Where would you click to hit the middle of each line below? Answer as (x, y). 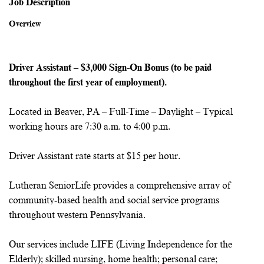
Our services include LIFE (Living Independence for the (121, 245)
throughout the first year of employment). (88, 82)
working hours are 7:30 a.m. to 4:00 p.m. (90, 127)
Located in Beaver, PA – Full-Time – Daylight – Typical (121, 112)
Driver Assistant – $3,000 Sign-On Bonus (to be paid (110, 68)
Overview (25, 24)
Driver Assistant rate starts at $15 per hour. (95, 156)
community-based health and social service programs (114, 200)
